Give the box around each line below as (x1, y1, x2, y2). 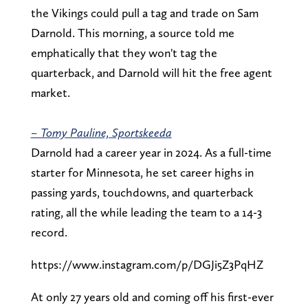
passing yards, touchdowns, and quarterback (30, 185, 254, 200)
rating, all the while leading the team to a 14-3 (30, 205, 262, 220)
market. (30, 85, 70, 100)
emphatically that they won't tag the (30, 45, 217, 60)
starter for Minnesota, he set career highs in (30, 165, 254, 180)
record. (30, 225, 70, 240)
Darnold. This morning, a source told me (30, 25, 234, 41)
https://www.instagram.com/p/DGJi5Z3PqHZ (30, 257, 263, 272)
